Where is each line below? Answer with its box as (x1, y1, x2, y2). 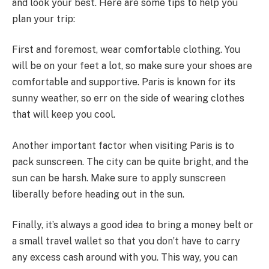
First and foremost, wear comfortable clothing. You (12, 44, 240, 56)
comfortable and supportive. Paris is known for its (12, 76, 235, 88)
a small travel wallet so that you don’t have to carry (12, 235, 240, 247)
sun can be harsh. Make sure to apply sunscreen (12, 172, 226, 184)
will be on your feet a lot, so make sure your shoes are (12, 60, 252, 72)
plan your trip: (12, 13, 75, 25)
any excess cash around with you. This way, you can (12, 252, 238, 264)
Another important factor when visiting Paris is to (12, 139, 234, 151)
